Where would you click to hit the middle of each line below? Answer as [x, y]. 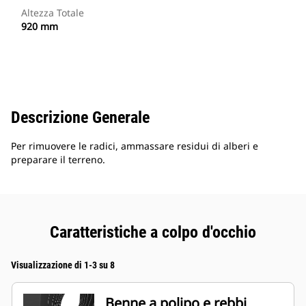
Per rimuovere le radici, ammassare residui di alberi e [135, 146]
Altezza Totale [53, 13]
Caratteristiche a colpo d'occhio [153, 233]
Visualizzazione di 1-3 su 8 [63, 265]
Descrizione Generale [80, 118]
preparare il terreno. [58, 160]
